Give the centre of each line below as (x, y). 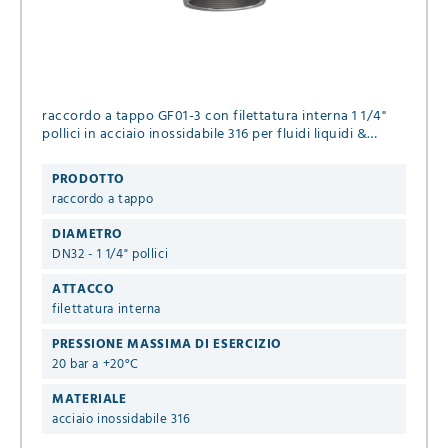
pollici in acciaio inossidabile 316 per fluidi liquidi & (205, 135)
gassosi (66, 153)
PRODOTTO (89, 180)
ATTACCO (83, 290)
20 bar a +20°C (95, 365)
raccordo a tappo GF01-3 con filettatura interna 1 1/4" (214, 117)
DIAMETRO (88, 235)
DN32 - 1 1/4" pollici (110, 255)
